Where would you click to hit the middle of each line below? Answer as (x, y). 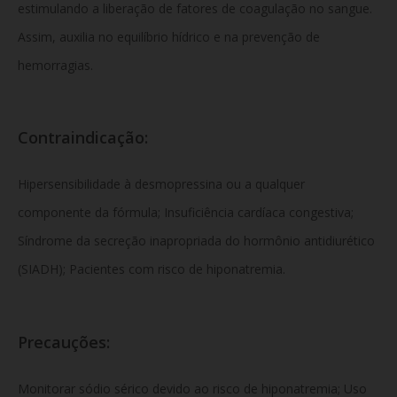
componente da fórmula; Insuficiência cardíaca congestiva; (186, 213)
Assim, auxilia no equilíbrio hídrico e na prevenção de (169, 36)
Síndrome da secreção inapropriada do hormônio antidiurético (196, 241)
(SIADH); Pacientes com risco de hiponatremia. (152, 269)
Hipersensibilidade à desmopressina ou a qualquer (161, 184)
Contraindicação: (83, 138)
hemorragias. (55, 65)
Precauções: (64, 342)
